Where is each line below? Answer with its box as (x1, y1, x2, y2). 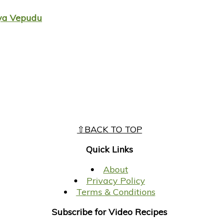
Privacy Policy (86, 175, 145, 187)
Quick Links (86, 144, 133, 155)
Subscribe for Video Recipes (52, 206, 167, 218)
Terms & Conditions (76, 186, 155, 198)
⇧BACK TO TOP (77, 124, 142, 135)
